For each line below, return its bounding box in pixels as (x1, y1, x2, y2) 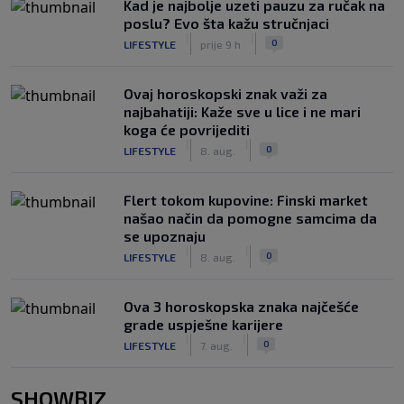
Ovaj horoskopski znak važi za (124, 85, 327, 102)
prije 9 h (200, 37, 241, 50)
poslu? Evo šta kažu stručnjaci (124, 14, 329, 32)
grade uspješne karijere (124, 316, 283, 333)
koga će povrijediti (124, 121, 250, 138)
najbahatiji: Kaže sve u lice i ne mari (124, 103, 361, 120)
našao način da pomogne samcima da (124, 209, 377, 226)
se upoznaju (124, 227, 206, 244)
